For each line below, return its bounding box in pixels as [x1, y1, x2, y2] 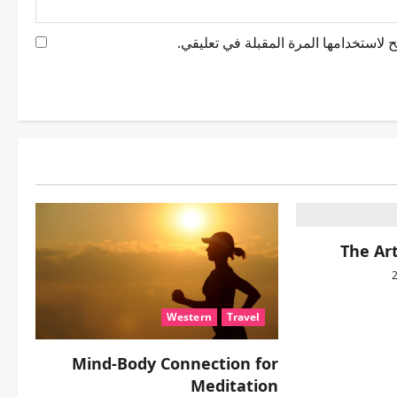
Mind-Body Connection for [72, 353, 279, 375]
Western [167, 309, 212, 325]
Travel [226, 309, 261, 325]
